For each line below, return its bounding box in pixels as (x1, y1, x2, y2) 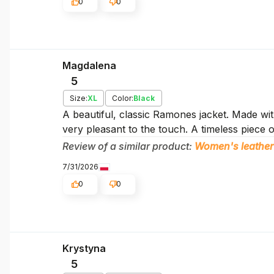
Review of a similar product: (62, 140, 194, 153)
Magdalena (62, 59, 116, 72)
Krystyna (62, 242, 106, 254)
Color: (112, 94, 134, 103)
